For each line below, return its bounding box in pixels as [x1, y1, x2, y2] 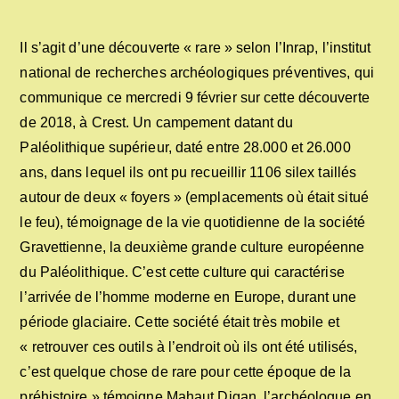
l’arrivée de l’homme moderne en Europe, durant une [20, 289, 357, 305]
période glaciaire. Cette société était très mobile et [20, 314, 339, 330]
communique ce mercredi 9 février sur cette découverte [20, 90, 370, 105]
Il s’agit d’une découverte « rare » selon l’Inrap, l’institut [20, 40, 371, 55]
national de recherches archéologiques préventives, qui [20, 65, 374, 80]
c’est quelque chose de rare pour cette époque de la [20, 364, 352, 379]
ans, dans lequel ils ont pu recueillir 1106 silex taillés [20, 165, 357, 180]
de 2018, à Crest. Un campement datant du [20, 115, 294, 130]
